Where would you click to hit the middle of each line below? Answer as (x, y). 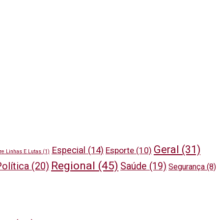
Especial (69, 151)
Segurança (187, 167)
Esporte (120, 151)
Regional (73, 166)
